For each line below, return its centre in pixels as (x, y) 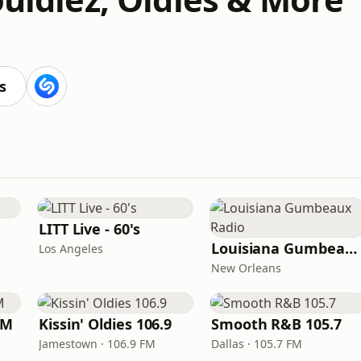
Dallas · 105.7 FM (257, 344)
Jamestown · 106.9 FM (97, 344)
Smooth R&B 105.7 (276, 324)
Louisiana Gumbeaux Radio (351, 248)
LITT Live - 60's (89, 229)
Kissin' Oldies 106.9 (106, 324)
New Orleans (246, 268)
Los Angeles (71, 249)
